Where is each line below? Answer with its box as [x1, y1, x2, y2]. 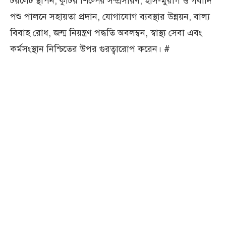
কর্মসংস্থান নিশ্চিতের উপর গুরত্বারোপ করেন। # [10, 43, 170, 54]
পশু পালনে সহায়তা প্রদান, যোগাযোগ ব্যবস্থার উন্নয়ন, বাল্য [10, 11, 210, 22]
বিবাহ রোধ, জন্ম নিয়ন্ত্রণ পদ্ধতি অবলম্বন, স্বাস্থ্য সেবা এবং [10, 27, 202, 38]
